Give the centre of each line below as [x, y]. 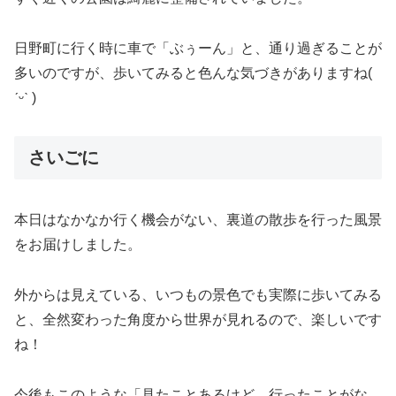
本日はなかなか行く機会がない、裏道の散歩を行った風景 [198, 219]
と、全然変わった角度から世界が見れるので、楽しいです [198, 319]
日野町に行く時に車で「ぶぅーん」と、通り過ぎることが [198, 48]
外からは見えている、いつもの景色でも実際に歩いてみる [198, 294]
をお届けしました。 [78, 244]
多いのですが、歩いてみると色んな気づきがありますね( [193, 72]
